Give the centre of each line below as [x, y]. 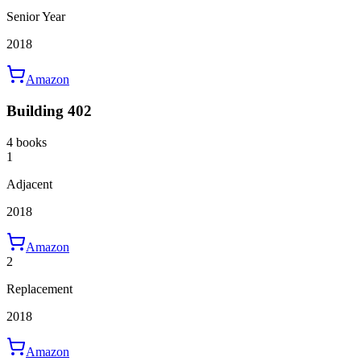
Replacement [39, 288]
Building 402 [49, 111]
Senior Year [36, 17]
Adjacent [29, 184]
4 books [27, 142]
